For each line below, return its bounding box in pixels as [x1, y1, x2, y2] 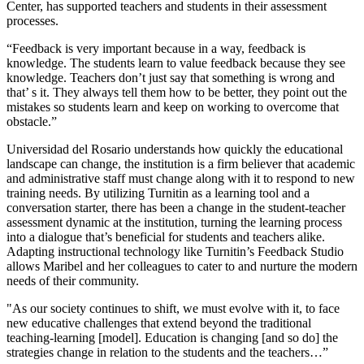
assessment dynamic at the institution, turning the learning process [6, 214, 342, 229]
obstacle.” [6, 114, 57, 128]
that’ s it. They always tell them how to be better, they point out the [6, 84, 347, 99]
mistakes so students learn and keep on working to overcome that [6, 99, 339, 114]
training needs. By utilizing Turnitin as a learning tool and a [6, 185, 310, 200]
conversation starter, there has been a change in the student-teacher [6, 200, 345, 214]
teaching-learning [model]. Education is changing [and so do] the [6, 330, 338, 344]
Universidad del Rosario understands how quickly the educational [6, 141, 343, 156]
